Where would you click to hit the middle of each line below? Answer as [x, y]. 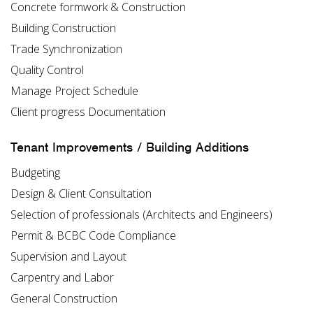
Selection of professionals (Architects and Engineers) [141, 215]
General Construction [64, 299]
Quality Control [47, 70]
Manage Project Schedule [74, 90]
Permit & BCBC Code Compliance [93, 236]
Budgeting [35, 173]
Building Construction [63, 28]
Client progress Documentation [88, 111]
